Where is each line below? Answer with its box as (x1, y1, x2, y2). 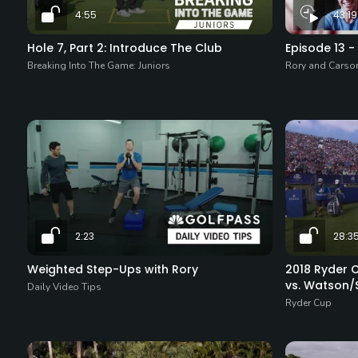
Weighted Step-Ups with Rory (26, 261, 198, 277)
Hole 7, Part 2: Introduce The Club (26, 39, 222, 56)
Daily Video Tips (26, 280, 101, 293)
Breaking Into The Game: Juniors (26, 58, 170, 72)
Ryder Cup (284, 296, 332, 309)
